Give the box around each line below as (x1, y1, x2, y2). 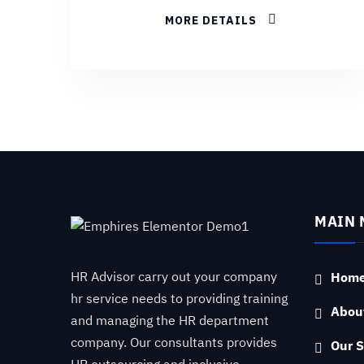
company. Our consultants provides (71, 332, 277, 354)
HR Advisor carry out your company (71, 266, 277, 288)
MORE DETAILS (165, 13, 260, 28)
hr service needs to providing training (71, 288, 288, 310)
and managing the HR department (71, 310, 269, 332)
